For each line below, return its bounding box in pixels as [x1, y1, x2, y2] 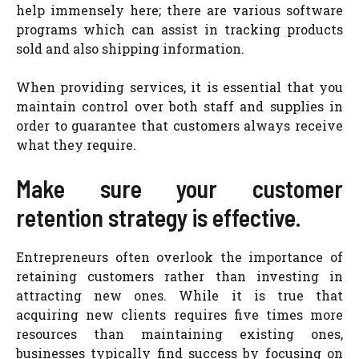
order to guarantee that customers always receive [16, 117, 343, 134]
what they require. [16, 136, 136, 153]
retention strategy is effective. [16, 203, 301, 232]
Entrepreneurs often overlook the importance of [16, 248, 343, 265]
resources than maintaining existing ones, [16, 325, 343, 342]
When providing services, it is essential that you [16, 79, 343, 95]
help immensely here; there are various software [16, 2, 343, 18]
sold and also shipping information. [16, 40, 244, 57]
